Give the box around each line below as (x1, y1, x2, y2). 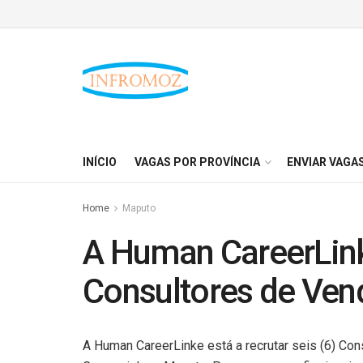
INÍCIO (83, 156, 117, 169)
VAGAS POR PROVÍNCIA (135, 156, 260, 169)
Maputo (122, 203, 156, 214)
